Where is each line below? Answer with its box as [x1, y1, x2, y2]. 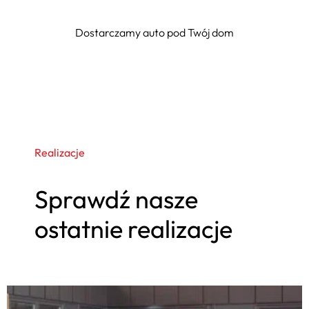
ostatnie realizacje [34, 213, 232, 245]
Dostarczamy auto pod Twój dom [75, 25, 234, 39]
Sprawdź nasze [34, 183, 198, 215]
